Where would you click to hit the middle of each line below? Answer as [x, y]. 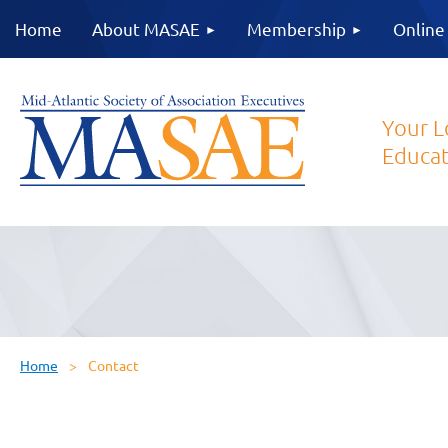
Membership [296, 28]
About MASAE [146, 28]
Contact [113, 365]
